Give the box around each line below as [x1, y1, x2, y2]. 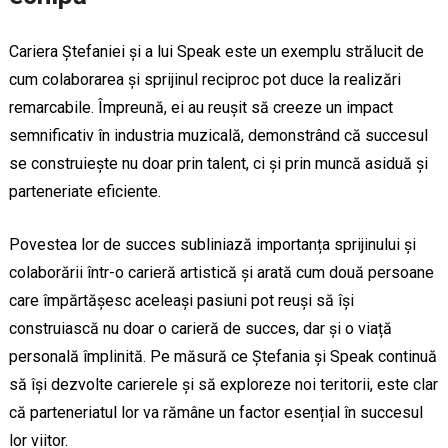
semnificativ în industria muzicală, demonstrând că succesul [8, 125, 428, 145]
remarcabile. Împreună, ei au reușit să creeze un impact [8, 97, 393, 117]
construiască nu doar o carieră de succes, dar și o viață [8, 318, 392, 338]
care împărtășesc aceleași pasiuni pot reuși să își [8, 290, 354, 310]
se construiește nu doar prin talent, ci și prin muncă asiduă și [8, 153, 428, 173]
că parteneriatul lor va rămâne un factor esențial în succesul [8, 402, 423, 422]
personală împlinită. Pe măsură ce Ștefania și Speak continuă [8, 346, 437, 366]
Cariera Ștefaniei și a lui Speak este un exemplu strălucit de [8, 41, 424, 61]
